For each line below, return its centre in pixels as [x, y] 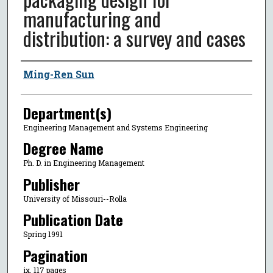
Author [38, 72]
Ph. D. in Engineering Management [83, 163]
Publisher [51, 184]
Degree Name [63, 148]
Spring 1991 [43, 234]
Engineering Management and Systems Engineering [115, 127]
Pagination [55, 255]
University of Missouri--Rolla [75, 198]
